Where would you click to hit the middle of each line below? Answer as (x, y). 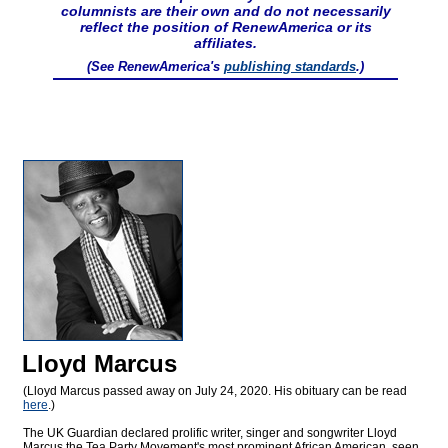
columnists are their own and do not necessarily (225, 11)
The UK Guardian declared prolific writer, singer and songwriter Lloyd (210, 433)
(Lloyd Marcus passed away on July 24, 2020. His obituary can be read (215, 391)
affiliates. (225, 43)
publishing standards (290, 67)
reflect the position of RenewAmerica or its (225, 27)
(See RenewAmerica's (155, 67)
